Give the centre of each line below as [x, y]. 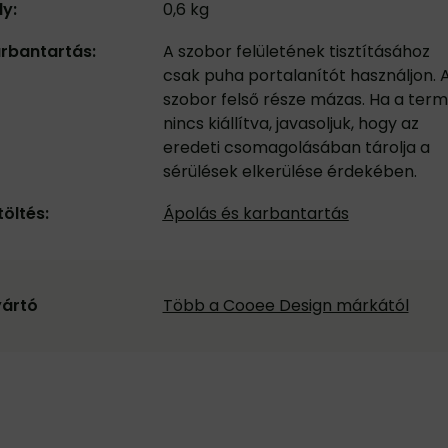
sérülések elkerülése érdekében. [289, 171]
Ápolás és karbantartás [255, 213]
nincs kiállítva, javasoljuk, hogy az [290, 123]
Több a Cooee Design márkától [285, 305]
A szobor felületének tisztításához [296, 51]
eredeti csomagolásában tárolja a [296, 147]
